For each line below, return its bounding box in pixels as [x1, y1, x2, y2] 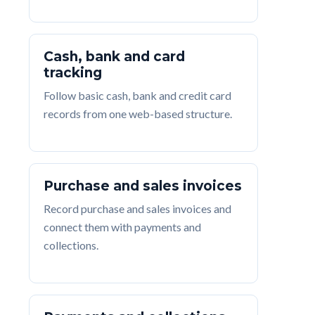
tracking [44, 65, 102, 81]
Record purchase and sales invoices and [44, 202, 231, 215]
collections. [44, 238, 98, 252]
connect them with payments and [44, 220, 201, 233]
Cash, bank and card [44, 49, 185, 65]
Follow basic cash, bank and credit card [44, 89, 231, 102]
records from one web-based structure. [44, 107, 232, 120]
